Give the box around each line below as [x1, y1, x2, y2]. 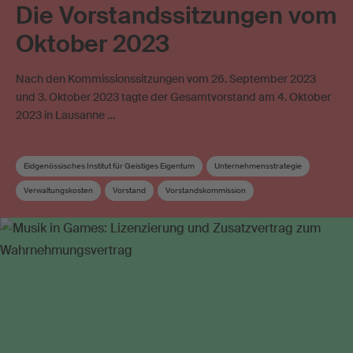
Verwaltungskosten [24, 185, 93, 196]
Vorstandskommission [165, 185, 246, 196]
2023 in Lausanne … [16, 108, 115, 123]
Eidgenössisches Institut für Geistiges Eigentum [24, 161, 195, 172]
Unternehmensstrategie [214, 161, 302, 172]
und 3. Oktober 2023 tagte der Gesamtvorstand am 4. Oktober [16, 90, 331, 105]
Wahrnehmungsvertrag [24, 210, 110, 221]
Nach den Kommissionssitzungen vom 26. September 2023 [16, 72, 316, 87]
